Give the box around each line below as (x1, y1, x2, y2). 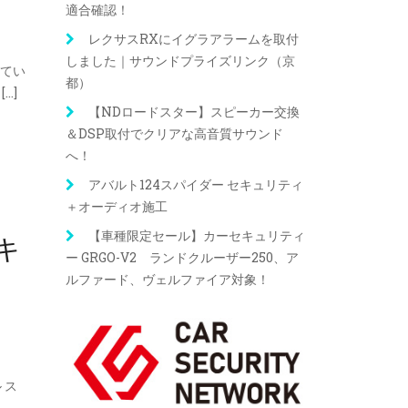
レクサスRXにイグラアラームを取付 (87, 30, 299, 47)
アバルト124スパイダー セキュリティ (87, 176, 303, 193)
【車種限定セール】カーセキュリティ (87, 227, 305, 244)
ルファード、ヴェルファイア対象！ (65, 270, 270, 288)
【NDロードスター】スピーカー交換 (87, 103, 300, 120)
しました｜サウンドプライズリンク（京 (65, 52, 295, 69)
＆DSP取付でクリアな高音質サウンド (65, 125, 283, 142)
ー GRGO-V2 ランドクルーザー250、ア (65, 249, 299, 266)
